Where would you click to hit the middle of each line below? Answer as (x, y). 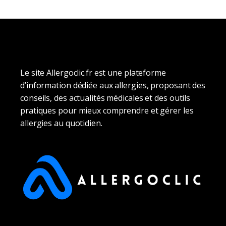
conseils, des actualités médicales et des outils (105, 98)
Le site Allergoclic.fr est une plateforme (93, 72)
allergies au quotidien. (61, 123)
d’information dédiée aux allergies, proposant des (113, 85)
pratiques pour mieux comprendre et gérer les (107, 110)
